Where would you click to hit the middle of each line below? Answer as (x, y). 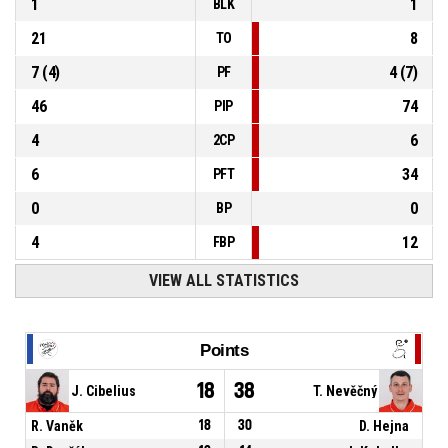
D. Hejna (384, 425)
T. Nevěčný (345, 390)
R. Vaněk (57, 425)
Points (224, 350)
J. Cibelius (103, 390)
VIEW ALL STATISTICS (223, 281)
